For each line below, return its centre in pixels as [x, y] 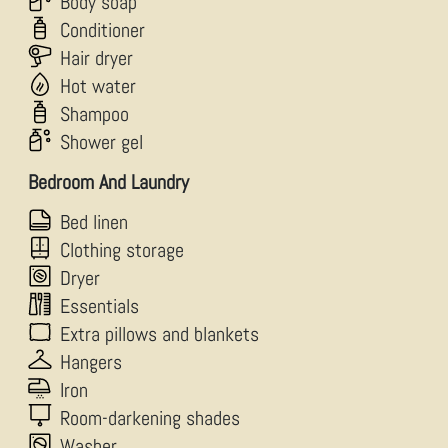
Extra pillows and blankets [159, 334]
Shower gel [101, 142]
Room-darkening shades [150, 418]
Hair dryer [96, 58]
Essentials [99, 306]
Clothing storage [122, 250]
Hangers [91, 362]
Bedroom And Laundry [108, 182]
